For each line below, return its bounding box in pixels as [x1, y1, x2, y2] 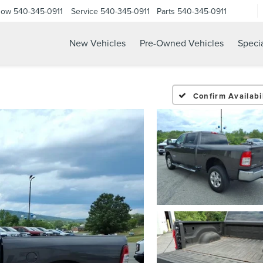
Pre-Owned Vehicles [140, 36, 224, 50]
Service [71, 5, 98, 17]
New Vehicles [69, 36, 126, 50]
